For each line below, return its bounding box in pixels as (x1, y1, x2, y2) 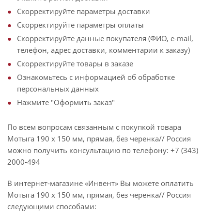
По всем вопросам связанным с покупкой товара (7, 122, 181, 132)
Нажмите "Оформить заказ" (17, 97, 115, 107)
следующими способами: (7, 201, 96, 211)
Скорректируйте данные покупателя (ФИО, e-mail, (17, 33, 193, 43)
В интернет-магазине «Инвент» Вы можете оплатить (7, 178, 194, 188)
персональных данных (17, 84, 99, 93)
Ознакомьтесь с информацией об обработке (17, 72, 175, 82)
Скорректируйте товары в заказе (17, 59, 133, 68)
